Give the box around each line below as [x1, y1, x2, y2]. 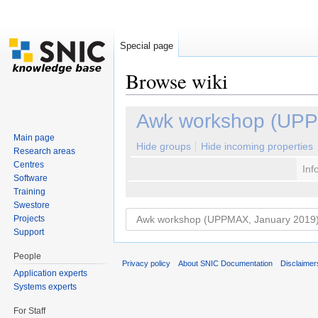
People [13, 251, 42, 261]
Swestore [13, 199, 50, 210]
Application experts [13, 268, 88, 278]
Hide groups [136, 141, 191, 153]
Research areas [13, 146, 76, 156]
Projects [13, 213, 45, 224]
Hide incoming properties [201, 141, 314, 153]
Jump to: [126, 94, 168, 106]
